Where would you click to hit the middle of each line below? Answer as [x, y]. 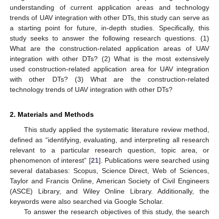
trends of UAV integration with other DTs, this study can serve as [109, 17]
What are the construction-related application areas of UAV [109, 48]
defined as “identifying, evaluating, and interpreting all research [109, 140]
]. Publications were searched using [154, 160]
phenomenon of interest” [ [50, 160]
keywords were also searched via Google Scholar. [87, 201]
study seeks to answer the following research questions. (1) [109, 38]
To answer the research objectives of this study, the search [116, 211]
